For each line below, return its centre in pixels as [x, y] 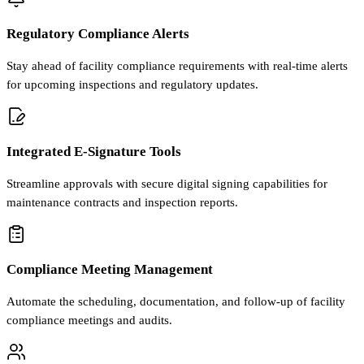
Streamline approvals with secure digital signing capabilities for [167, 184]
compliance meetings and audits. [89, 321]
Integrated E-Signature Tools [94, 152]
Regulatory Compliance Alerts [98, 34]
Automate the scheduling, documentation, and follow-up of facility [176, 302]
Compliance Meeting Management [110, 270]
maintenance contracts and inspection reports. [122, 203]
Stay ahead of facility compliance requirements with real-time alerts [177, 66]
